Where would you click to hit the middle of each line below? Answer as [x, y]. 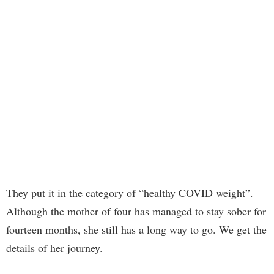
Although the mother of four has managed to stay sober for [136, 211]
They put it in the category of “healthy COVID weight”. [130, 193]
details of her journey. [54, 248]
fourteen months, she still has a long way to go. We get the [136, 230]
